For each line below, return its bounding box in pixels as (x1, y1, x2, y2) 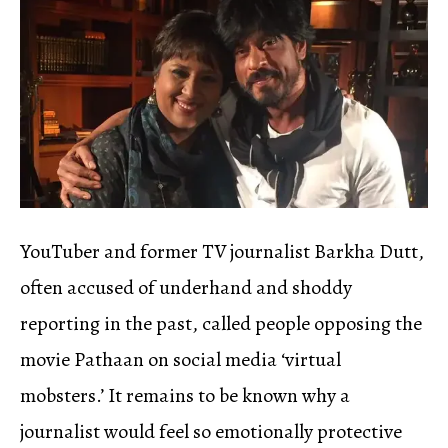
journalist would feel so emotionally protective (20, 417, 402, 445)
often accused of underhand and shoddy (20, 273, 352, 301)
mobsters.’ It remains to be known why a (20, 381, 350, 409)
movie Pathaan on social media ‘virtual (20, 345, 341, 373)
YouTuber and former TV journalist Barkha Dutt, (20, 237, 424, 265)
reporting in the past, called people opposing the (20, 309, 422, 337)
